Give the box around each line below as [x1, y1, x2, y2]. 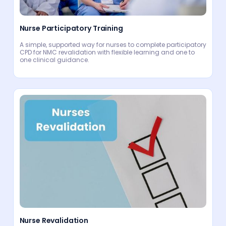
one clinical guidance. [19, 55, 89, 65]
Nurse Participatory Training [19, 23, 123, 34]
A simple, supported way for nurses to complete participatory [19, 40, 206, 49]
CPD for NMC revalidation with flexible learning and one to [19, 48, 195, 57]
